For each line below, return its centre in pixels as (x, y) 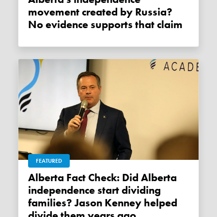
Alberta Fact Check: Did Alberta (32, 178)
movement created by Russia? (101, 12)
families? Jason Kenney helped (103, 203)
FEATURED (49, 161)
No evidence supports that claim (106, 24)
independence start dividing (95, 190)
